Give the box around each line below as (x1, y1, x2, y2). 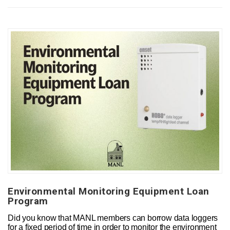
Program (8, 195, 48, 207)
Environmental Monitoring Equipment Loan (8, 185, 209, 197)
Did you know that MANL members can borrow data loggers (8, 213, 218, 222)
